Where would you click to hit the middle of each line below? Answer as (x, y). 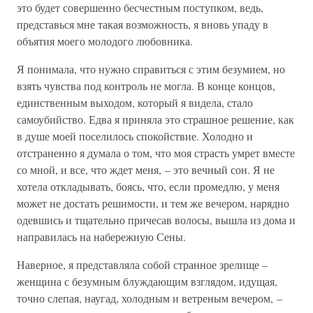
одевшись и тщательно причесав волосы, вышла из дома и (156, 220)
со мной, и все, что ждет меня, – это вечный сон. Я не (146, 169)
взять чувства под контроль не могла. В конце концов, (146, 86)
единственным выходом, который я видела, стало (135, 102)
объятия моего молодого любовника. (105, 41)
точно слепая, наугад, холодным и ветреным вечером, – (150, 298)
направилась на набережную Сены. (101, 236)
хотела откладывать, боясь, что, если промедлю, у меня (148, 186)
